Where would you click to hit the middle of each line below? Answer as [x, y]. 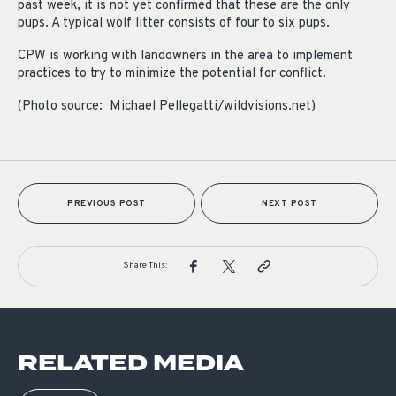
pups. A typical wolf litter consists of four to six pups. [174, 24]
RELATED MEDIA [131, 364]
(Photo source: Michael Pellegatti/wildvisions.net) [167, 107]
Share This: [145, 266]
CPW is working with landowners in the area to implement [185, 57]
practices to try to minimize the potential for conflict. [172, 74]
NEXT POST [289, 204]
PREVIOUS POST [107, 204]
